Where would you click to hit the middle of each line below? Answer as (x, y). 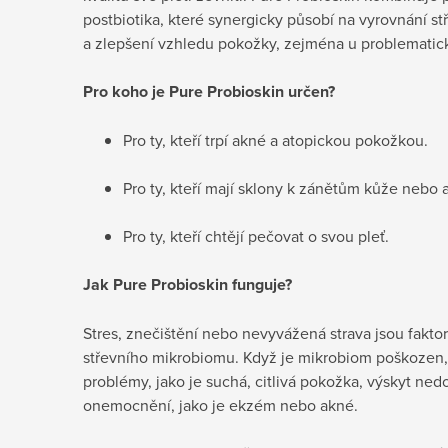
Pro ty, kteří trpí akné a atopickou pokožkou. (275, 139)
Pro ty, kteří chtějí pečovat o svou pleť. (258, 235)
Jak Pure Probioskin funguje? (187, 284)
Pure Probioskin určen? (252, 91)
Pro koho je (126, 91)
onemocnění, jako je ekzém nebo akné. (220, 404)
